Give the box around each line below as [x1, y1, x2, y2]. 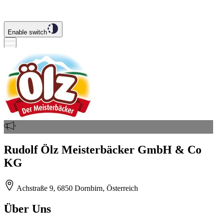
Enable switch [8, 29, 47, 36]
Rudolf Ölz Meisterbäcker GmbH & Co [4, 143, 201, 156]
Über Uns [4, 202, 51, 215]
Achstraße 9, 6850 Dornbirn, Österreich [15, 184, 139, 192]
